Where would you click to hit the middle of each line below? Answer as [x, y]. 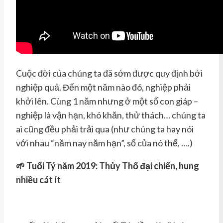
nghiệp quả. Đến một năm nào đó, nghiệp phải [103, 87]
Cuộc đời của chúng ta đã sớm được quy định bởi [109, 73]
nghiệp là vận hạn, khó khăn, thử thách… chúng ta [111, 115]
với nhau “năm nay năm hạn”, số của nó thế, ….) [104, 143]
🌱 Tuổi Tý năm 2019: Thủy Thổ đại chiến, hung [108, 166]
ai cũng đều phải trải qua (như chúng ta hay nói [105, 129]
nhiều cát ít [38, 179]
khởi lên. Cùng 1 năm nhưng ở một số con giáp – [107, 101]
